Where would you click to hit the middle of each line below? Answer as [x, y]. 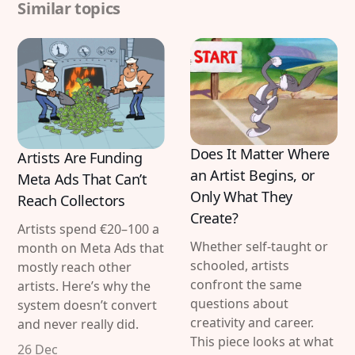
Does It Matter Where [260, 153]
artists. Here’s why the [84, 286]
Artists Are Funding [80, 158]
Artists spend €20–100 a [89, 229]
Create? [216, 218]
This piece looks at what [262, 341]
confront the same [246, 284]
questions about [239, 303]
